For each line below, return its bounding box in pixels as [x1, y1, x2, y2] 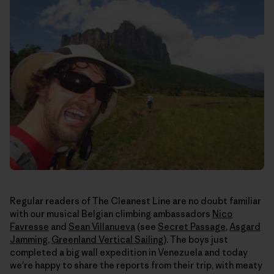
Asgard [229, 220, 261, 232]
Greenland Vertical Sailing [51, 233, 163, 245]
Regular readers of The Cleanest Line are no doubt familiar [10, 194, 261, 207]
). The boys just [163, 233, 228, 245]
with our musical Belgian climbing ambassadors [10, 207, 212, 220]
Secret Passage [158, 220, 226, 232]
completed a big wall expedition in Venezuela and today [10, 246, 248, 258]
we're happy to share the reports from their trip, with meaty [10, 259, 262, 271]
